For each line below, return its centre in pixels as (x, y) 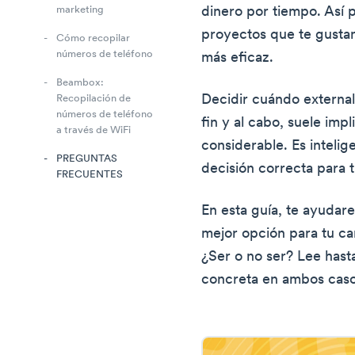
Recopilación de (94, 99)
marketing (80, 10)
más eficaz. (238, 58)
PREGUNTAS (87, 159)
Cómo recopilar (93, 39)
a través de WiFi (94, 131)
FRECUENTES (90, 175)
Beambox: (80, 83)
